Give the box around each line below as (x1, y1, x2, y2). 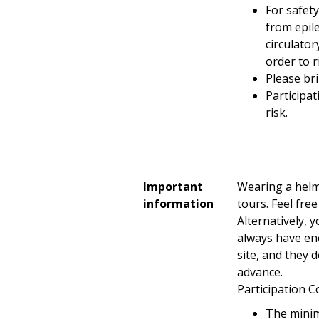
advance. (237, 264, 283, 280)
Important (143, 179, 203, 194)
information (143, 196, 214, 211)
